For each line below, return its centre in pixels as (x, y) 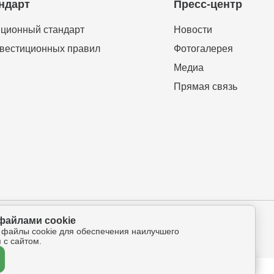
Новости (193, 30)
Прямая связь (206, 87)
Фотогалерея (203, 49)
